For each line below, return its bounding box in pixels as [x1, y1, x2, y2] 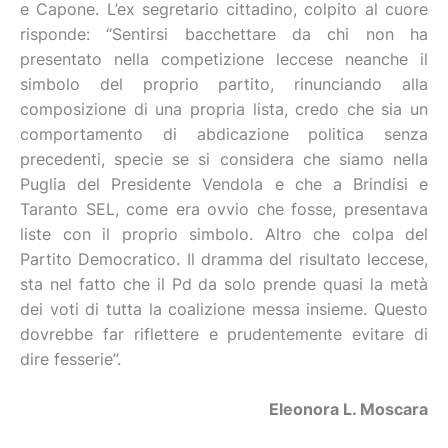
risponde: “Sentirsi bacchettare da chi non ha [20, 24, 428, 44]
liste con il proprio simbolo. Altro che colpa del [20, 224, 428, 244]
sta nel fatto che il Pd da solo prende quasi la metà [20, 274, 428, 294]
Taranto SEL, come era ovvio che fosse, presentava [20, 199, 428, 219]
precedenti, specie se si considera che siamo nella [20, 149, 428, 169]
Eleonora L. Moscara [269, 399, 428, 419]
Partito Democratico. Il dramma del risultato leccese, [20, 249, 428, 269]
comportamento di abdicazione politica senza [20, 124, 428, 144]
